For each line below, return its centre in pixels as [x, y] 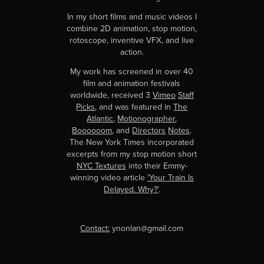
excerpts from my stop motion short [132, 154]
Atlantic [100, 119]
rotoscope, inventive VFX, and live [132, 40]
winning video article [108, 178]
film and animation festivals [132, 83]
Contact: [95, 228]
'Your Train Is [170, 178]
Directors [149, 131]
